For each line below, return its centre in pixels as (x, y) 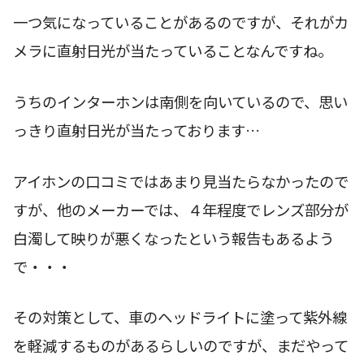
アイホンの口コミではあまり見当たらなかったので (181, 181)
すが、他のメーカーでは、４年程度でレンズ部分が (181, 209)
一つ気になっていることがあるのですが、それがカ (181, 22)
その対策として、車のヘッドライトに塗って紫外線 (180, 317)
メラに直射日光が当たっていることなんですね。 (173, 51)
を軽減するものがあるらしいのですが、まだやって (181, 346)
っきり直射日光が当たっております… (136, 130)
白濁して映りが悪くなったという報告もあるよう (173, 238)
